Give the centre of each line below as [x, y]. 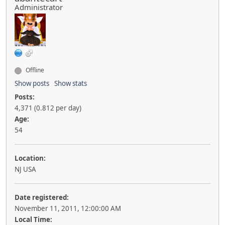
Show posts [32, 84]
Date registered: [42, 198]
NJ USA [25, 170]
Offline [34, 70]
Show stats [71, 84]
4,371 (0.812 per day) [48, 108]
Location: [30, 158]
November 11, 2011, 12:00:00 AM [68, 209]
